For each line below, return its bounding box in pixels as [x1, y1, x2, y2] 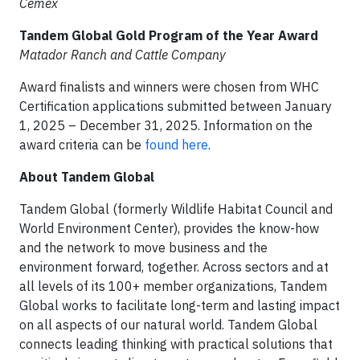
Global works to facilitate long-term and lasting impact [19, 297, 340, 313]
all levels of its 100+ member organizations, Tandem [19, 278, 327, 294]
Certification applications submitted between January [19, 98, 332, 114]
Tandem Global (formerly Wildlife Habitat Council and [19, 201, 333, 217]
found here [145, 137, 208, 153]
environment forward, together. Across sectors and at [19, 259, 329, 275]
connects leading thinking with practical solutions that [19, 336, 333, 352]
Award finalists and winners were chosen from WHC [19, 79, 319, 95]
